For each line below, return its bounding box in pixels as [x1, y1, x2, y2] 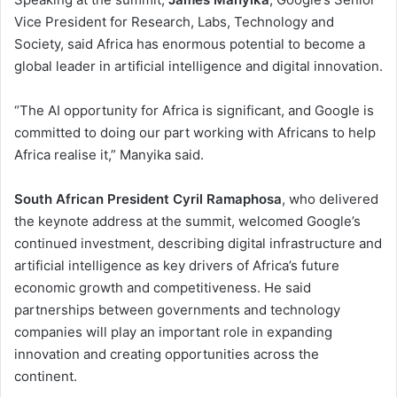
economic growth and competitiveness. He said [14, 279, 311, 297]
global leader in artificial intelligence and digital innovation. [14, 58, 383, 75]
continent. [14, 368, 77, 385]
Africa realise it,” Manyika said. [14, 146, 204, 164]
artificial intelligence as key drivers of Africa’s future [14, 257, 339, 275]
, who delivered [282, 191, 378, 208]
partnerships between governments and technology [14, 301, 340, 319]
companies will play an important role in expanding [14, 323, 332, 341]
